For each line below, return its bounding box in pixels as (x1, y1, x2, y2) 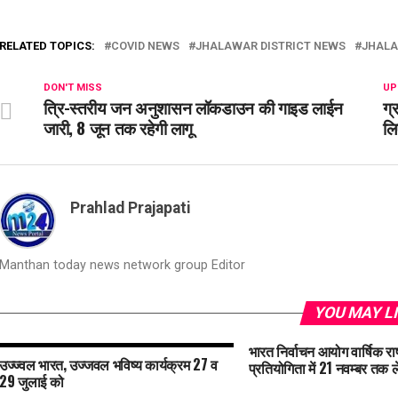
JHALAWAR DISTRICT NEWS (195, 39, 346, 52)
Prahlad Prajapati (70, 199, 191, 217)
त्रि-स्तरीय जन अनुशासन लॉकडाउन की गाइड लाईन (44, 94, 344, 120)
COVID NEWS (111, 39, 179, 52)
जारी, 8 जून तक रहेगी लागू (44, 115, 194, 140)
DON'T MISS (44, 82, 102, 93)
